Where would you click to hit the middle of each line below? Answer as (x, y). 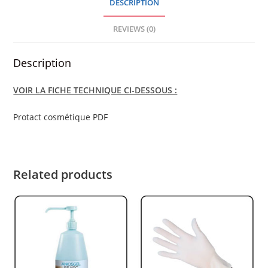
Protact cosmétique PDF (61, 117)
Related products (63, 174)
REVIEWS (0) (134, 29)
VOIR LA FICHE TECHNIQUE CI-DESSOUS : (95, 90)
